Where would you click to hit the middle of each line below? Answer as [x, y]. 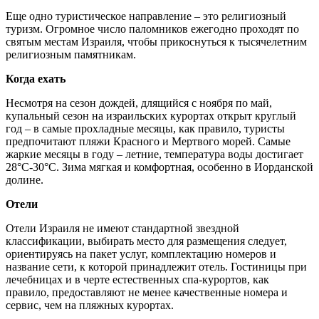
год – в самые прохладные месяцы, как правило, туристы [145, 129]
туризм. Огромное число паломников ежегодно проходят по [152, 29]
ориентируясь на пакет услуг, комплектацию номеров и [141, 254]
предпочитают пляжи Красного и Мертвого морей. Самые [148, 142]
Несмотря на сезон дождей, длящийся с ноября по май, [139, 103]
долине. [25, 180]
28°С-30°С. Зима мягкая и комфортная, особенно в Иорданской [159, 167]
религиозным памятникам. [71, 55]
